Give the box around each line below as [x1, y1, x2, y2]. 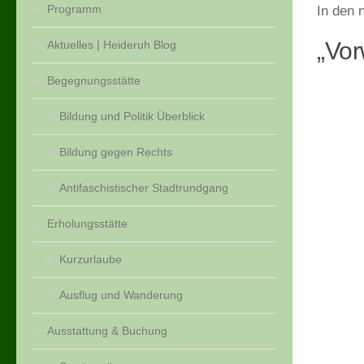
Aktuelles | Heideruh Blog [47, 38, 176, 52]
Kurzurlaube [59, 253, 122, 266]
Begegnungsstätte [47, 74, 141, 88]
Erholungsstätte [47, 217, 128, 231]
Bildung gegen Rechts [59, 145, 172, 159]
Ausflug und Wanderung [59, 288, 183, 302]
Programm [47, 2, 102, 16]
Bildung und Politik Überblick [59, 110, 205, 123]
